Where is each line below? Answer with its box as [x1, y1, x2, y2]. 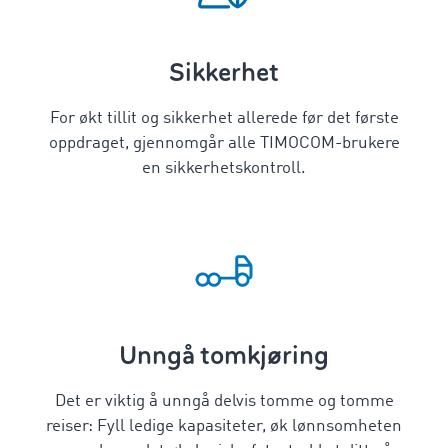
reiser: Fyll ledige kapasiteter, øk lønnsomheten [46, 418, 402, 435]
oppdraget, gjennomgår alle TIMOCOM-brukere [48, 135, 400, 152]
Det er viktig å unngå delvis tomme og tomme [54, 393, 394, 410]
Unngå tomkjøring [119, 339, 329, 372]
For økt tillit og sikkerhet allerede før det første [49, 110, 399, 127]
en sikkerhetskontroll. [142, 160, 306, 177]
